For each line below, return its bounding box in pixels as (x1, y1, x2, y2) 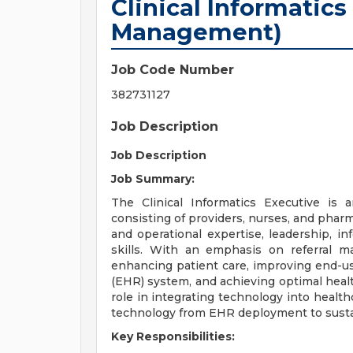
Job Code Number (111, 62, 234, 77)
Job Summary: (111, 172, 195, 186)
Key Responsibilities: (111, 329, 235, 344)
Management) (111, 18, 282, 46)
